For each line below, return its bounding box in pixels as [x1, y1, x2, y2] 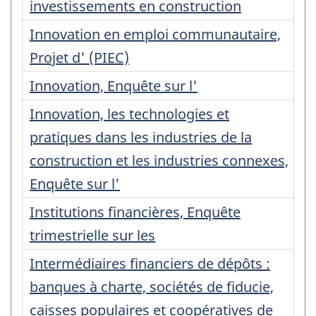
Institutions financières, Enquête [30, 202, 241, 221]
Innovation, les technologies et [30, 104, 229, 123]
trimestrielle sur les [30, 225, 155, 245]
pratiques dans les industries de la [30, 127, 252, 147]
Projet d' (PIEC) [30, 47, 129, 67]
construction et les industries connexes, [30, 150, 288, 170]
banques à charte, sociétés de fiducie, [30, 276, 274, 296]
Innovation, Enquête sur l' [30, 75, 197, 95]
